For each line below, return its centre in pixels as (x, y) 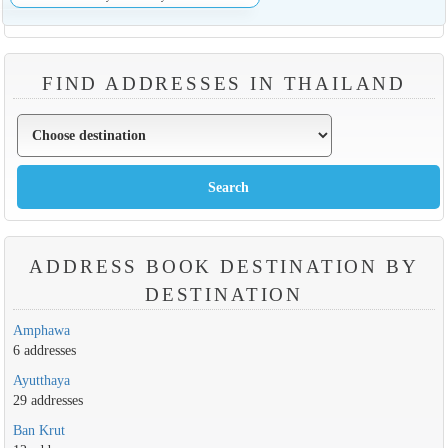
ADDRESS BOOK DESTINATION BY (224, 267)
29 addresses (47, 400)
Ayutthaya (41, 380)
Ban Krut (38, 430)
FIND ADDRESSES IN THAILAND (224, 84)
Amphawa (41, 330)
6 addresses (44, 350)
